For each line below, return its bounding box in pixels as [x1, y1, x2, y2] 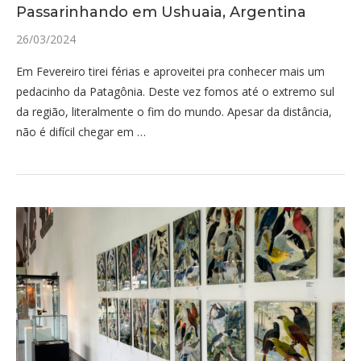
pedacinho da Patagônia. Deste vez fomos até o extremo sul [16, 84, 334, 99]
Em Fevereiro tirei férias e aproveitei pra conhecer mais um [16, 64, 325, 79]
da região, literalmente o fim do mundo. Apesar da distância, [16, 104, 332, 119]
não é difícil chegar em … [16, 124, 146, 139]
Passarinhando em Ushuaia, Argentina [16, 3, 306, 21]
